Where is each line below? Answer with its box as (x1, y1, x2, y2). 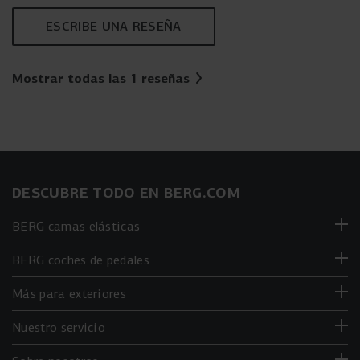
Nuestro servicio (12, 320, 106, 335)
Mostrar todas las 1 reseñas (12, 69, 190, 86)
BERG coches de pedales (12, 252, 150, 268)
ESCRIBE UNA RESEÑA (46, 18, 182, 34)
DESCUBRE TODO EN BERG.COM (12, 183, 240, 202)
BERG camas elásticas (12, 219, 141, 234)
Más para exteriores (12, 286, 127, 301)
